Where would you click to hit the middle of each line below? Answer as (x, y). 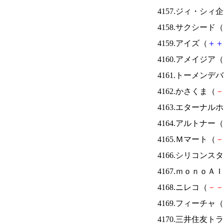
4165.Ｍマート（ (186, 139)
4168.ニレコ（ (182, 187)
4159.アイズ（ (182, 43)
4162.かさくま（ (186, 91)
